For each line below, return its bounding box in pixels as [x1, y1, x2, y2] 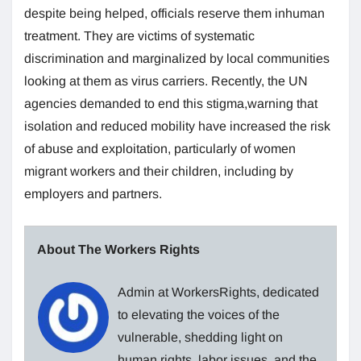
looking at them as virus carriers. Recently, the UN [24, 73, 308, 88]
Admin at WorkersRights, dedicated [118, 284, 319, 299]
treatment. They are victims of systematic [24, 28, 255, 43]
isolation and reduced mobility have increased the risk [24, 118, 330, 133]
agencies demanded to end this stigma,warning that [24, 96, 317, 110]
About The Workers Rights [37, 242, 200, 256]
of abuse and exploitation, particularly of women [24, 141, 296, 156]
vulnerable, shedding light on [118, 330, 283, 344]
